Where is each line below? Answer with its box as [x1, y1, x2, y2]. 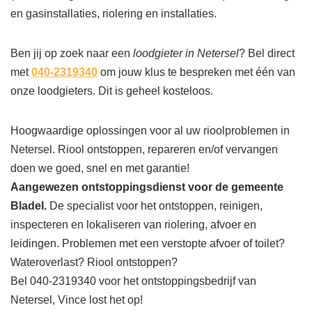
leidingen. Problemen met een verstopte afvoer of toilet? [10, 237, 285, 249]
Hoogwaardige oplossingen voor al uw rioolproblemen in [10, 125, 290, 136]
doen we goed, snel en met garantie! [10, 162, 189, 174]
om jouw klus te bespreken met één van [100, 66, 295, 78]
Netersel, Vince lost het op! [10, 294, 143, 306]
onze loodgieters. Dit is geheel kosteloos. [10, 85, 213, 97]
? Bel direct [239, 47, 295, 59]
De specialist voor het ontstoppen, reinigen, [47, 200, 263, 212]
